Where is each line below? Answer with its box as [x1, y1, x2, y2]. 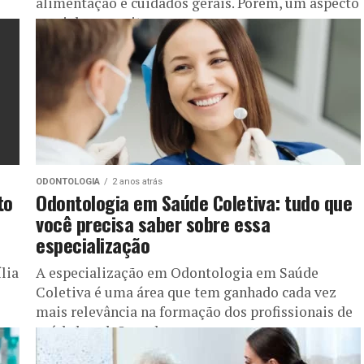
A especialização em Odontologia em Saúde [36, 262, 318, 282]
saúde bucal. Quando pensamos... [36, 321, 245, 340]
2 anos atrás [112, 175, 162, 187]
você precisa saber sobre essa [36, 208, 271, 238]
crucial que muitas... [36, 12, 165, 32]
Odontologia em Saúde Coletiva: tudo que [36, 187, 353, 217]
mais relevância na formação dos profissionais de [36, 301, 353, 321]
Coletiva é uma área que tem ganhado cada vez [36, 282, 336, 301]
